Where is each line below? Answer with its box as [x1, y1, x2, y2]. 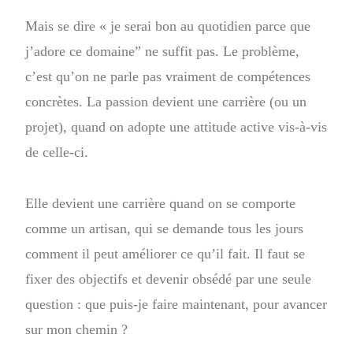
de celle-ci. [25, 143, 89, 160]
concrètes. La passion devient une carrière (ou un [25, 93, 307, 110]
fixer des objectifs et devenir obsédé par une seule [25, 270, 312, 287]
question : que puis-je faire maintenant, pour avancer [25, 295, 328, 312]
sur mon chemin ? [25, 321, 128, 337]
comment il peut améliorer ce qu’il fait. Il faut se [25, 245, 306, 262]
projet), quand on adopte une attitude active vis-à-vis [25, 118, 328, 135]
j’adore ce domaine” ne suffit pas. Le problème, [25, 43, 300, 59]
